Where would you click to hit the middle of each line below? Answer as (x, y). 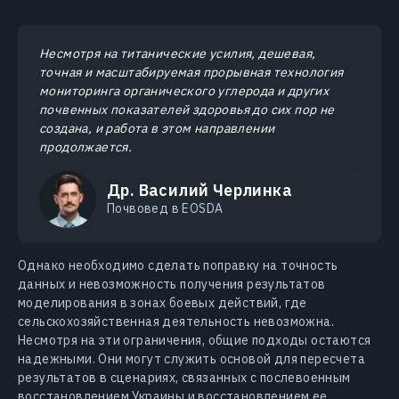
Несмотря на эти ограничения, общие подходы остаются (195, 340)
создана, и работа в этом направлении (157, 128)
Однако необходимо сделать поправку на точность (178, 265)
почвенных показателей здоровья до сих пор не (187, 109)
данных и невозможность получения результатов (172, 284)
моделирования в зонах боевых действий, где (163, 302)
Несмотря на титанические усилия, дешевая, (178, 53)
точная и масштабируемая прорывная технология (191, 72)
